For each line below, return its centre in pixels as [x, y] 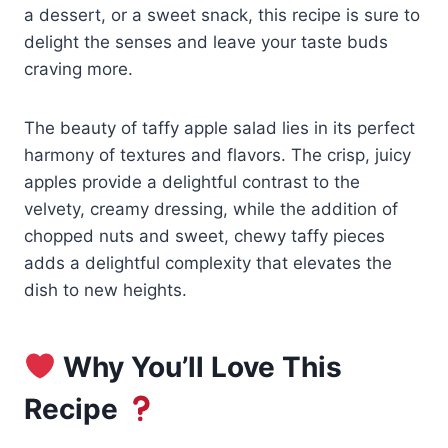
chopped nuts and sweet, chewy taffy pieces [204, 235]
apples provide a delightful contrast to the [192, 181]
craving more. [78, 68]
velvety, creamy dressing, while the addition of [211, 208]
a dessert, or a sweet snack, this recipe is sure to [222, 14]
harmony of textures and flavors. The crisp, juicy [217, 154]
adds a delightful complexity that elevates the [208, 262]
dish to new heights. [105, 289]
